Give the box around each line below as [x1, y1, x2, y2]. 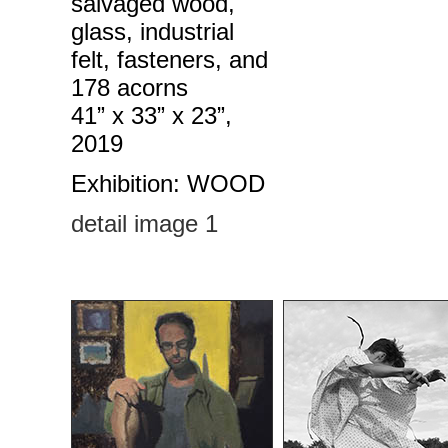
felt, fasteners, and [71, 46, 268, 73]
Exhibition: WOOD [71, 170, 265, 197]
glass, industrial [71, 18, 234, 45]
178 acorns [71, 74, 188, 101]
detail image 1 [71, 210, 218, 237]
